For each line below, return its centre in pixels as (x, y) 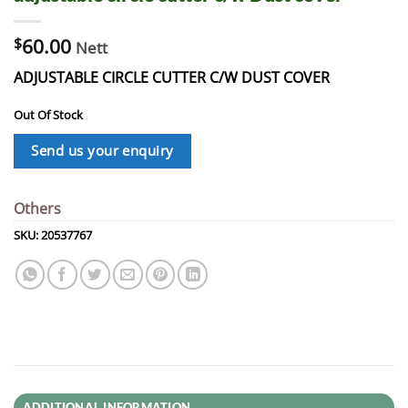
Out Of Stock (48, 115)
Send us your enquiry (102, 151)
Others (37, 208)
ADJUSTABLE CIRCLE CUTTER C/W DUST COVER (172, 77)
